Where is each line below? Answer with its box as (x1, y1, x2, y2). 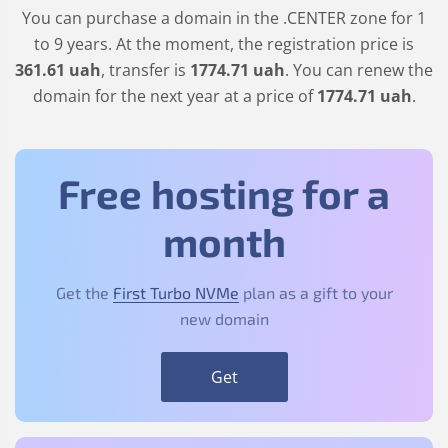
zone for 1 (346, 7, 426, 29)
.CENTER (283, 7, 346, 29)
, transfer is (101, 59, 190, 81)
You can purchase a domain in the (22, 7, 283, 29)
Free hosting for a (58, 169, 390, 217)
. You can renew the (285, 59, 433, 81)
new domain (179, 309, 269, 328)
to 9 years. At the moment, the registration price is (34, 33, 414, 55)
